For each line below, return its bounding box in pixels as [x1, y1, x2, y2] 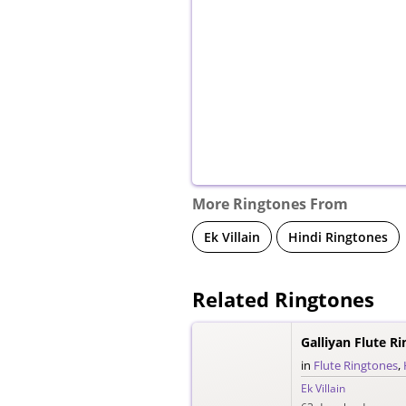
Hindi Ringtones [288, 227, 388, 246]
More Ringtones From [192, 193, 348, 214]
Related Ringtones [192, 285, 374, 313]
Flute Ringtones [314, 356, 398, 373]
